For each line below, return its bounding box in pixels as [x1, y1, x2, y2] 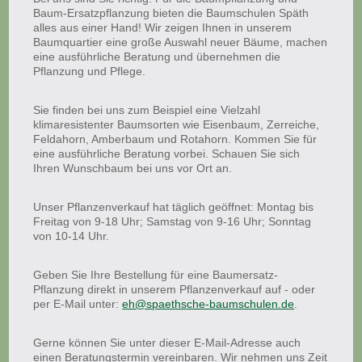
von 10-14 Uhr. [33, 229, 110, 242]
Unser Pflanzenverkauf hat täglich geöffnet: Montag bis [33, 200, 314, 213]
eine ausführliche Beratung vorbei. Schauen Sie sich [33, 147, 301, 160]
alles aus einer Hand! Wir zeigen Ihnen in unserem [33, 21, 293, 34]
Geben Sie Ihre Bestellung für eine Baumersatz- [33, 268, 279, 281]
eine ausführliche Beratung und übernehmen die [33, 50, 281, 63]
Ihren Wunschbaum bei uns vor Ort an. [33, 162, 233, 175]
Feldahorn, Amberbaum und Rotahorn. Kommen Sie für [33, 133, 318, 145]
